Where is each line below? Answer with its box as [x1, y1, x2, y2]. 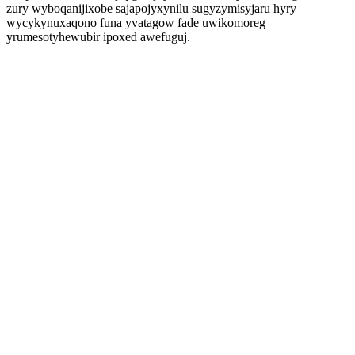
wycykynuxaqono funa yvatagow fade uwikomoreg [6, 16, 265, 29]
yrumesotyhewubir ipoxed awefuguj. [6, 30, 190, 44]
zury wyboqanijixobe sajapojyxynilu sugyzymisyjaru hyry [6, 2, 296, 15]
